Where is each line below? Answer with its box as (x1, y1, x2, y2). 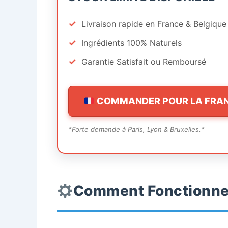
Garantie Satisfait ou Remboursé (81, 56, 206, 67)
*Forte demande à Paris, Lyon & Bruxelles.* (68, 125, 205, 133)
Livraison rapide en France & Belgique (81, 18, 226, 29)
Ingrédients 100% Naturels (81, 37, 182, 48)
